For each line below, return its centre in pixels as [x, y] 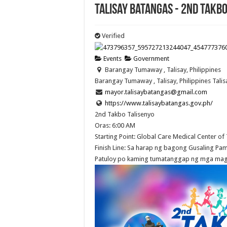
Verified [112, 36]
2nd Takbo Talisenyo [125, 114]
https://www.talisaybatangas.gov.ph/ [159, 103]
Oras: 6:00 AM [115, 125]
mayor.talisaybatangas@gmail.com [156, 92]
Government [150, 58]
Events [112, 58]
